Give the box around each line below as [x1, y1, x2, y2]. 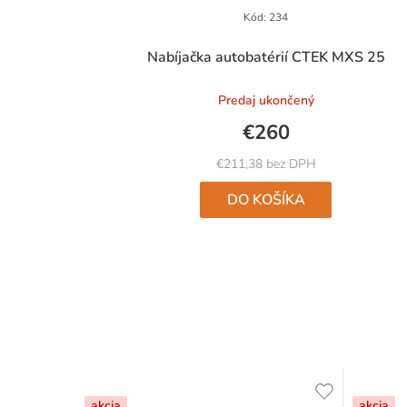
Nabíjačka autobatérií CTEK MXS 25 [146, 46, 385, 67]
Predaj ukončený [217, 91, 314, 109]
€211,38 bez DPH [215, 154, 316, 173]
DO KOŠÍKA [226, 189, 305, 210]
